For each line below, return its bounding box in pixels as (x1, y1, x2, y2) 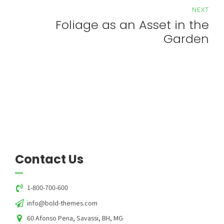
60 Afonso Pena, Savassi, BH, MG (26, 213, 123, 223)
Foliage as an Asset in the (55, 16, 209, 33)
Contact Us (15, 151, 83, 168)
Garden (163, 30, 209, 47)
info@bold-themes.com (27, 197, 98, 207)
